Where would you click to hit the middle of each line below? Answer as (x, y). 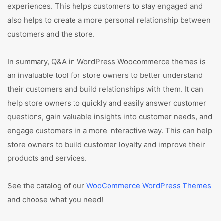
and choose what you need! (55, 200)
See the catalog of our (47, 186)
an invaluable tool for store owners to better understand (105, 75)
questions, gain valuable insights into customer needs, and (110, 117)
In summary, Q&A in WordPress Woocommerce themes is (107, 61)
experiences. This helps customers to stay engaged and (105, 6)
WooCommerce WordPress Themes (149, 186)
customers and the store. (51, 34)
